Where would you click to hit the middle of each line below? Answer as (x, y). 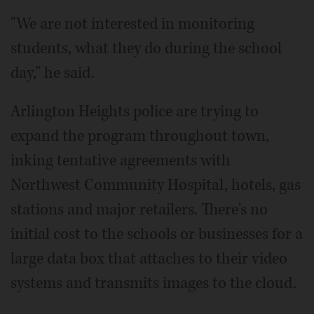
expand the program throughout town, (140, 136)
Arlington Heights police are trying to (135, 111)
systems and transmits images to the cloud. (153, 283)
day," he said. (53, 73)
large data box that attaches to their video (149, 258)
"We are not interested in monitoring (132, 23)
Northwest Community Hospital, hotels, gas (156, 185)
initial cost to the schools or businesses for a (157, 234)
